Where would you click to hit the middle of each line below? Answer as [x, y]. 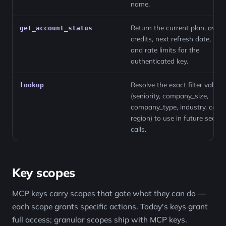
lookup [32, 85]
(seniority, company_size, [169, 96]
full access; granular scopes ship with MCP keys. [100, 219]
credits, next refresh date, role [178, 39]
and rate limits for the [165, 50]
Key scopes [44, 173]
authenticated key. [159, 61]
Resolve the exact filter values [178, 84]
